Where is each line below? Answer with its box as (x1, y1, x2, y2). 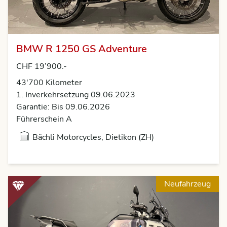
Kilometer (46, 77, 82, 88)
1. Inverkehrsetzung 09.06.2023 (16, 89, 135, 100)
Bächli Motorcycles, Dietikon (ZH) (32, 132, 154, 143)
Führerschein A (16, 113, 72, 125)
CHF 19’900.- (16, 61, 67, 72)
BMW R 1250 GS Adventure (16, 42, 147, 56)
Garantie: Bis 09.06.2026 (16, 101, 110, 112)
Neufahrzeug (164, 178, 211, 190)
